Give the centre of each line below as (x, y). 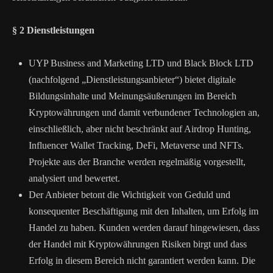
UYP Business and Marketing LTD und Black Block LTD (141, 63)
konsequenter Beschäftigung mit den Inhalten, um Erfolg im (144, 211)
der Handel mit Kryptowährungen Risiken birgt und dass (138, 244)
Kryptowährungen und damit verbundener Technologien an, (144, 112)
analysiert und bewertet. (74, 178)
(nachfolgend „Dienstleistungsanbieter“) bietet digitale (132, 80)
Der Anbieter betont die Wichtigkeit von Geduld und (129, 195)
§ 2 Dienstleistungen (53, 30)
